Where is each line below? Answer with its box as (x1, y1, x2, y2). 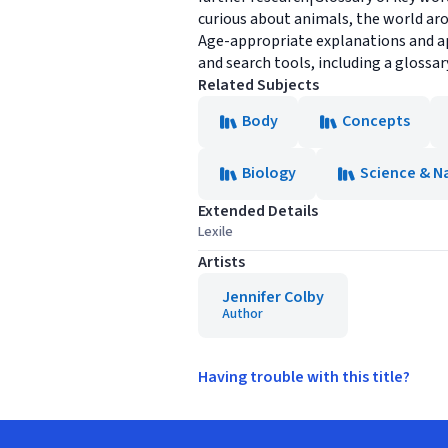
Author (222, 304, 263, 324)
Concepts (342, 110, 410, 132)
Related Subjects (198, 74, 319, 96)
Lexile (198, 222, 233, 242)
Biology (242, 162, 296, 184)
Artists (198, 251, 245, 273)
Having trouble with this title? (198, 366, 410, 388)
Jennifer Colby (222, 286, 324, 308)
